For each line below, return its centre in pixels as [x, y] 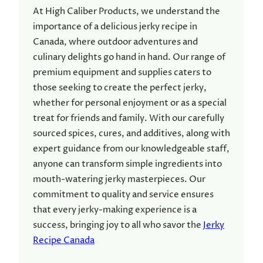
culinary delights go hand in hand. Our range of [129, 58]
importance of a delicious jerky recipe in [115, 27]
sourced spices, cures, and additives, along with [131, 134]
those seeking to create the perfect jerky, [120, 88]
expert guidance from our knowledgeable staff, [131, 149]
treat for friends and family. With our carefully [129, 119]
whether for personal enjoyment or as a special [130, 103]
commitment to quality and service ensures [123, 195]
